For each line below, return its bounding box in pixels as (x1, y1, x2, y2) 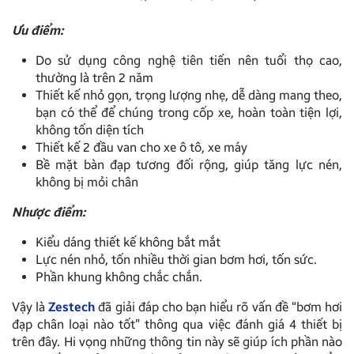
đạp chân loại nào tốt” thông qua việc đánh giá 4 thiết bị (12, 316, 342, 332)
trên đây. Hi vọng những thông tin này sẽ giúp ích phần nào (12, 333, 342, 349)
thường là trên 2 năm (36, 70, 153, 85)
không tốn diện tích (36, 122, 144, 137)
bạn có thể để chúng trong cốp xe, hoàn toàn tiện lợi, (36, 104, 342, 120)
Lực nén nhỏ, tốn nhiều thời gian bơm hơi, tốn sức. (36, 251, 317, 267)
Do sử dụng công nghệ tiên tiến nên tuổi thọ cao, (36, 52, 342, 68)
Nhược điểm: (12, 204, 85, 220)
